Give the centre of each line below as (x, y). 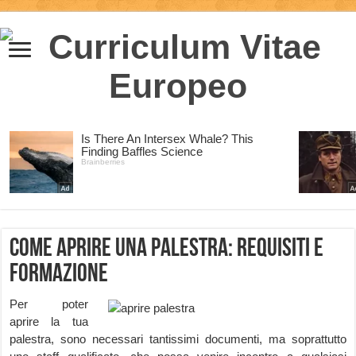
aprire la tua (49, 321)
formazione (59, 275)
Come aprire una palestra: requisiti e (167, 250)
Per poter (49, 304)
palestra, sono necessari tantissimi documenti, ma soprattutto (178, 339)
